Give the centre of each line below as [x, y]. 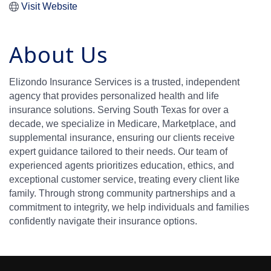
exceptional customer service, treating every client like [124, 180]
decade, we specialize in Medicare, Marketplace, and [122, 124]
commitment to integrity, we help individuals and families [129, 207]
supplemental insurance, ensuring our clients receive [122, 138]
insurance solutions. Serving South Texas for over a [119, 110]
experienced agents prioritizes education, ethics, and [122, 166]
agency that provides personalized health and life [114, 96]
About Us [59, 55]
